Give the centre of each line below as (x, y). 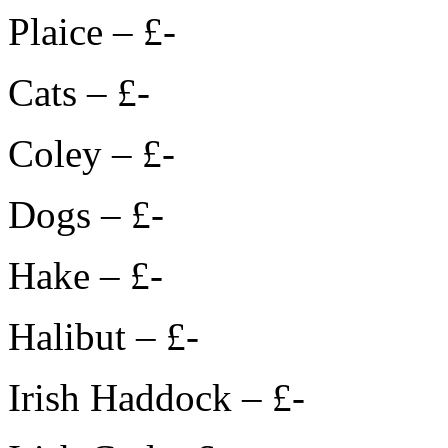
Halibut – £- (103, 337)
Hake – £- (85, 276)
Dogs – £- (86, 215)
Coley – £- (91, 154)
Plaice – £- (92, 32)
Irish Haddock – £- (156, 398)
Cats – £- (79, 93)
